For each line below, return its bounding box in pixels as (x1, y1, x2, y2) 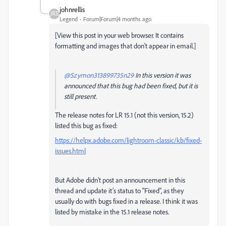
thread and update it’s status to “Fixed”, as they (55, 186, 184, 195)
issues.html (55, 146, 86, 155)
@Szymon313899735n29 (64, 71, 134, 79)
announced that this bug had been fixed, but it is (64, 81, 198, 90)
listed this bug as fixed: (55, 121, 118, 130)
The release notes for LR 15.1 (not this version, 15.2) (55, 110, 194, 119)
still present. (64, 92, 97, 100)
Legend (60, 15, 78, 23)
